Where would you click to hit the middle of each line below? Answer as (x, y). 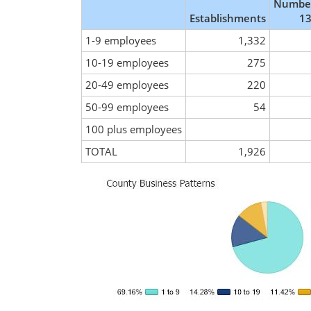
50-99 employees (127, 107)
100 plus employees (134, 129)
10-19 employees (127, 62)
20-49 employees (127, 85)
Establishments (228, 18)
